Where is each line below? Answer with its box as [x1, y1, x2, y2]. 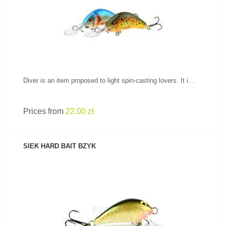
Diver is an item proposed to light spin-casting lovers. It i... [23, 77, 194, 84]
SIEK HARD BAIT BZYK [23, 142, 96, 150]
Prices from [23, 107, 66, 116]
